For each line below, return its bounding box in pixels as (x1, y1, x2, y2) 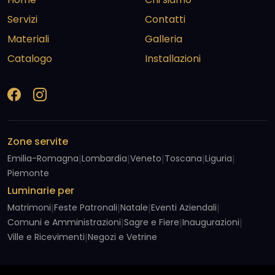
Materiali (7, 31, 49, 46)
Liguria (205, 152, 232, 165)
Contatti (145, 12, 185, 26)
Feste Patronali (54, 201, 117, 214)
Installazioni (145, 51, 201, 66)
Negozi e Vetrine (88, 230, 157, 243)
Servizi (7, 12, 37, 26)
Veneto (130, 152, 161, 165)
